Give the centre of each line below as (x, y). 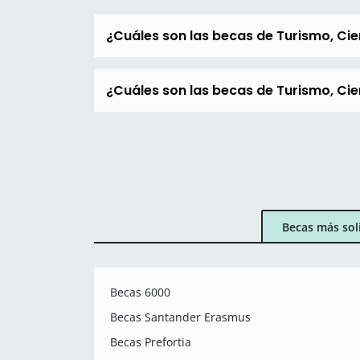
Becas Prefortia (151, 342)
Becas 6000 (140, 292)
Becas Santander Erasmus (180, 317)
